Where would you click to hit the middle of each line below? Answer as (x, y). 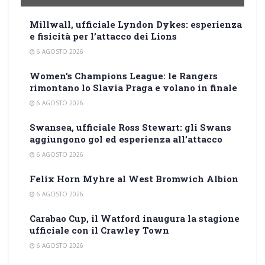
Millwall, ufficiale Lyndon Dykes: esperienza (136, 24)
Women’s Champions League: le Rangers (124, 75)
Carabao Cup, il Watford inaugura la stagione (135, 218)
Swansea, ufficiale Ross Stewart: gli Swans (130, 127)
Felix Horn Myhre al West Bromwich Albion (134, 178)
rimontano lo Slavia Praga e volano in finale (133, 87)
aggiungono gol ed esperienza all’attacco (126, 139)
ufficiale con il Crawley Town (99, 230)
